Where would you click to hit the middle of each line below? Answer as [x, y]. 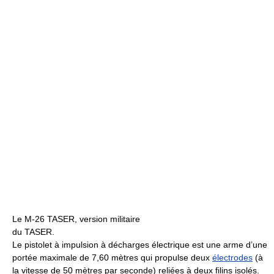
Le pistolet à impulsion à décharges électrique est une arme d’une [140, 245]
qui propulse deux [175, 258]
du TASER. [33, 232]
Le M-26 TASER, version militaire [76, 219]
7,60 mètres [115, 258]
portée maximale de [52, 258]
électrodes [232, 258]
